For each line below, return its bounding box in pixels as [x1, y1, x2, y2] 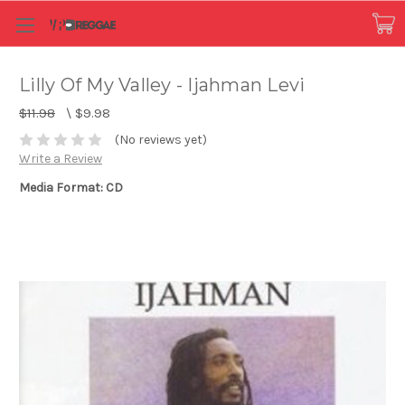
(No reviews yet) [114, 132, 207, 148]
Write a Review [19, 151, 102, 167]
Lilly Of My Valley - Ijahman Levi [19, 74, 306, 97]
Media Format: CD [19, 180, 123, 196]
